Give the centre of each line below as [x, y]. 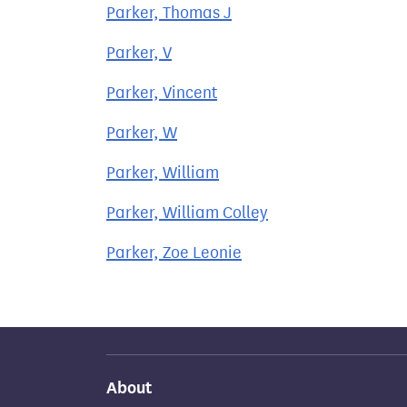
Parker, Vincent [162, 93]
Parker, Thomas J [169, 13]
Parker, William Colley [187, 213]
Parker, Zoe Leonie [174, 253]
